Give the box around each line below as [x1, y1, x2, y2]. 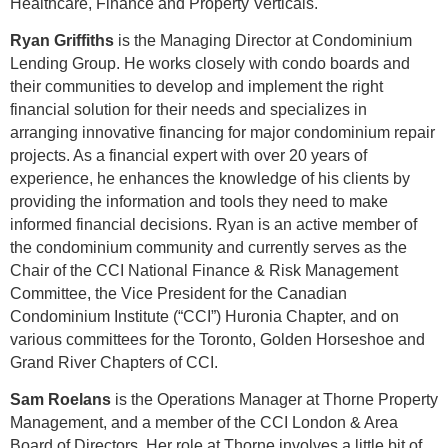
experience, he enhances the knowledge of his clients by [10, 170, 410, 188]
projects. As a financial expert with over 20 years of [10, 147, 367, 165]
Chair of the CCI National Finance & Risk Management [10, 262, 398, 280]
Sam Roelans [10, 391, 111, 409]
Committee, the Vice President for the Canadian [10, 285, 347, 303]
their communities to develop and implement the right [10, 78, 383, 96]
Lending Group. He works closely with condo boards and [10, 55, 410, 73]
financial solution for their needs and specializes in [10, 101, 367, 119]
